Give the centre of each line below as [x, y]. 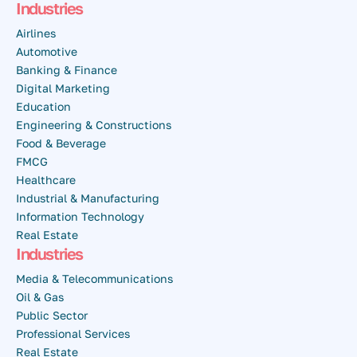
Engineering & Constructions [94, 124]
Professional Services [73, 334]
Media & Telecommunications [94, 279]
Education [43, 106]
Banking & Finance [67, 69]
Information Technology [80, 216]
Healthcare [46, 179]
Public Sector [52, 316]
